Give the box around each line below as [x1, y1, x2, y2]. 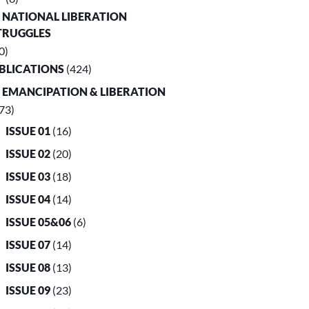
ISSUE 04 [6, 192, 51, 206]
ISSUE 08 [6, 261, 51, 275]
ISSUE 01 [6, 124, 51, 138]
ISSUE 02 [6, 147, 51, 161]
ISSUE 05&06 [6, 215, 72, 229]
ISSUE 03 [6, 170, 51, 183]
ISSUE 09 [6, 283, 51, 297]
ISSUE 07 [6, 238, 51, 252]
